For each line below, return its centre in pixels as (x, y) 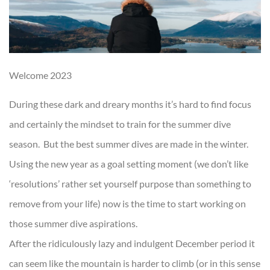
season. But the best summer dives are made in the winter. (129, 143)
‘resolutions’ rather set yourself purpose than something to (130, 183)
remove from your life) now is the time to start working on (127, 203)
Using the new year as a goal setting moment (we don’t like (129, 163)
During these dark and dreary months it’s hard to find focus (130, 104)
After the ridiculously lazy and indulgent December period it (132, 243)
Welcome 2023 (40, 75)
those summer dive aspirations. (73, 223)
